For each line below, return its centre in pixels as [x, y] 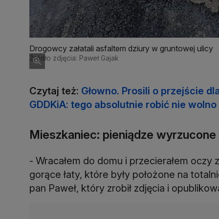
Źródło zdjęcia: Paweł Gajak [74, 58]
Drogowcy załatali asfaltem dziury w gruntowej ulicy [121, 48]
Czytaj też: [55, 91]
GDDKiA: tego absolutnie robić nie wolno [123, 104]
